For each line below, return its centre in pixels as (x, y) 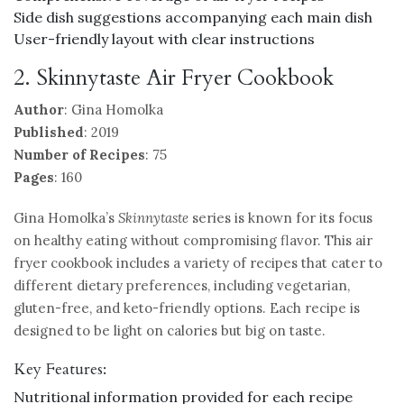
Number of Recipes (79, 154)
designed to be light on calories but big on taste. (170, 330)
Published (49, 132)
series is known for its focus (280, 217)
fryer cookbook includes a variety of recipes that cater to (198, 262)
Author (39, 109)
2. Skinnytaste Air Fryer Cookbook (174, 78)
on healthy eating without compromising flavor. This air (193, 240)
